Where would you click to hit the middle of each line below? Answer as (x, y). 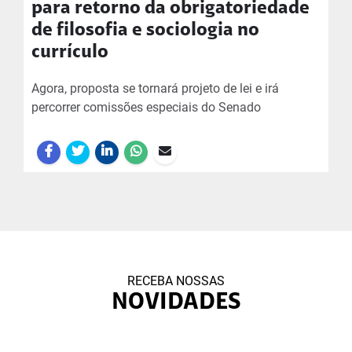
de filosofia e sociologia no (145, 31)
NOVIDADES (176, 303)
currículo (70, 53)
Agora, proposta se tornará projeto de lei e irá (155, 88)
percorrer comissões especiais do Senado (146, 107)
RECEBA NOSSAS (176, 281)
